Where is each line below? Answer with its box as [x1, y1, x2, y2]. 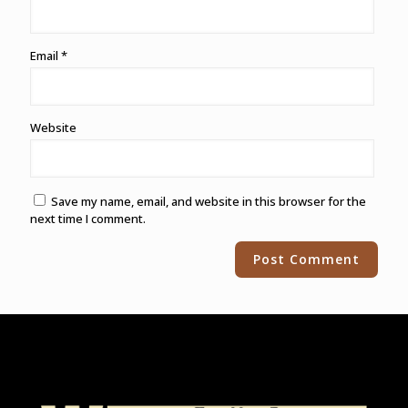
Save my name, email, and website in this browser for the [51, 193, 366, 210]
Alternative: [30, 241, 94, 259]
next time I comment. [30, 210, 146, 228]
